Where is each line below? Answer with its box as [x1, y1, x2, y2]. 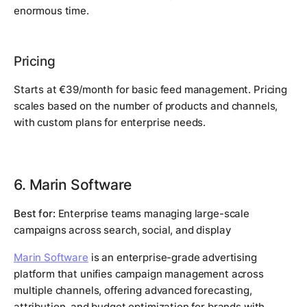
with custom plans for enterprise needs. [14, 115, 206, 129]
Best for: [14, 206, 56, 220]
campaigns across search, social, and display [14, 223, 231, 236]
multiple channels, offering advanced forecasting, [14, 283, 252, 297]
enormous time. [14, 3, 89, 17]
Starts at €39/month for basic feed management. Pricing [14, 82, 287, 96]
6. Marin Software [14, 175, 132, 193]
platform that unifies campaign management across [14, 267, 264, 280]
